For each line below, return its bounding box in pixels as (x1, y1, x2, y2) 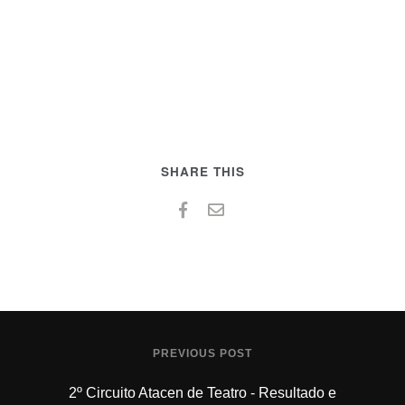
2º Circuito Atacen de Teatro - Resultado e (69, 384, 336, 400)
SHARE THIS (160, 162, 245, 180)
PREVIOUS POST (153, 346, 252, 360)
